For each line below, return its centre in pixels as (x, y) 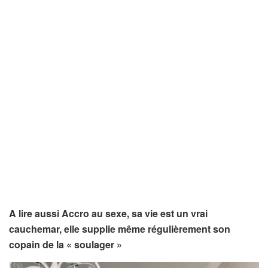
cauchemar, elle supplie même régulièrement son (120, 229)
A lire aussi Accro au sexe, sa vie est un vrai (108, 213)
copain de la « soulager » (66, 244)
